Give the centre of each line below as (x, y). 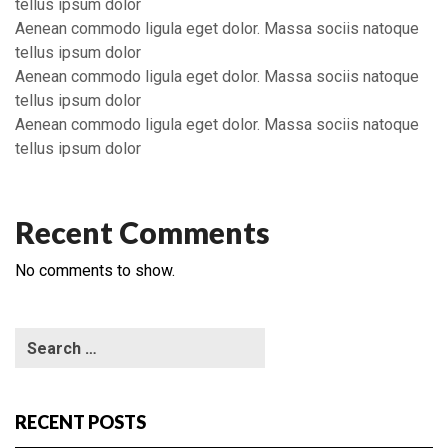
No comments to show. (95, 270)
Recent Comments (142, 232)
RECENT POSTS (80, 422)
